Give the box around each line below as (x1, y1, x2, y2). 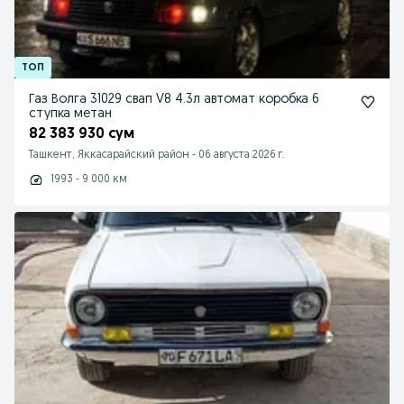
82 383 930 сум (29, 127, 134, 142)
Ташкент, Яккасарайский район (29, 150, 189, 161)
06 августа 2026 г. (198, 150, 285, 161)
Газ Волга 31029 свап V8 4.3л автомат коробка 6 (29, 93, 319, 106)
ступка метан (29, 107, 112, 121)
